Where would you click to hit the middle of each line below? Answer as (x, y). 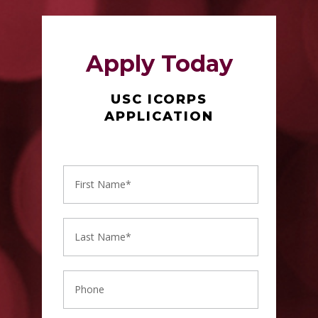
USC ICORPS (159, 99)
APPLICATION (159, 116)
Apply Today (159, 63)
